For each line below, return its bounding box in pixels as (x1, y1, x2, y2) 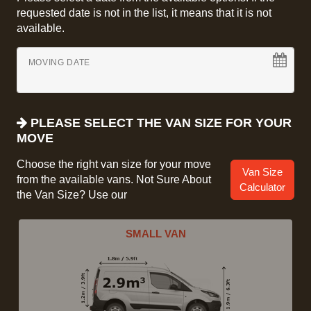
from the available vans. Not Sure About (17, 174, 211, 185)
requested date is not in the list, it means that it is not (17, 7, 271, 19)
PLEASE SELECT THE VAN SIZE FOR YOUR (27, 116, 292, 130)
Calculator (239, 181, 285, 193)
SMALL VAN (125, 228, 186, 239)
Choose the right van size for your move (17, 158, 211, 170)
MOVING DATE (28, 58, 90, 67)
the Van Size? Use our (17, 189, 127, 201)
